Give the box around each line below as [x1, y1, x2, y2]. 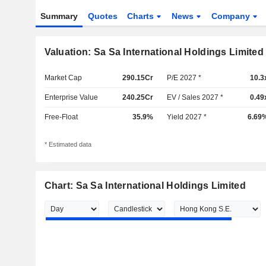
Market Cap [44, 74, 82, 82]
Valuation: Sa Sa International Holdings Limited [44, 47, 264, 57]
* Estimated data [44, 141, 91, 148]
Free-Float [44, 113, 78, 121]
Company [211, 11, 253, 21]
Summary [40, 11, 78, 21]
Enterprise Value [44, 93, 98, 102]
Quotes [87, 11, 118, 21]
